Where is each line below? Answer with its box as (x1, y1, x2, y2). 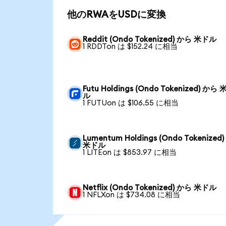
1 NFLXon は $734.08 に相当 (83, 191, 181, 199)
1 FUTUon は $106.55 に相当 (83, 99, 179, 107)
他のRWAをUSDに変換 (67, 10, 166, 20)
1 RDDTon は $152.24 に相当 (83, 42, 178, 50)
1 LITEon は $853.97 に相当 (83, 148, 177, 156)
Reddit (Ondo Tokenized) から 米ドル (83, 35, 217, 43)
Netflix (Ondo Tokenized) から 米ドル (83, 184, 217, 192)
